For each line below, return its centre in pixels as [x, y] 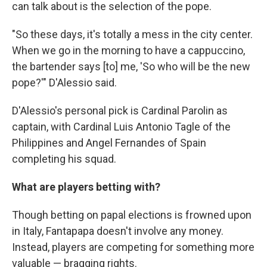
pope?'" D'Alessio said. [64, 83]
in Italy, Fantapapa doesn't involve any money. [118, 231]
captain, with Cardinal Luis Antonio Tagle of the [121, 127]
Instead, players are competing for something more [133, 247]
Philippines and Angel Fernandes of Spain [109, 143]
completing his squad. [64, 159]
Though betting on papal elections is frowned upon [132, 215]
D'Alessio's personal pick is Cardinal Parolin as [120, 111]
